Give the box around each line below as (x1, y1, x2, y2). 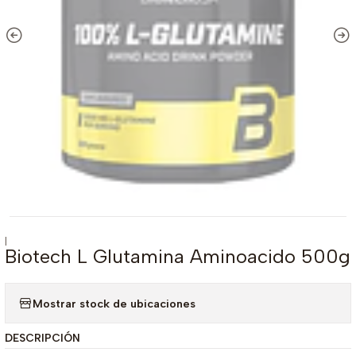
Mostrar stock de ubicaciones (33, 296, 195, 311)
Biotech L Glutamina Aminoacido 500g (5, 245, 350, 269)
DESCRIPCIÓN (5, 331, 80, 345)
